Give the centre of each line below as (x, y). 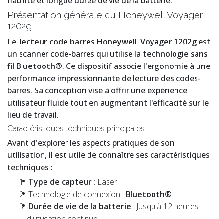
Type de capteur (60, 182)
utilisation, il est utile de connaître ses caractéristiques (109, 155)
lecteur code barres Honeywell (78, 42)
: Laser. (106, 182)
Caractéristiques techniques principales (76, 129)
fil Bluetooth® (35, 66)
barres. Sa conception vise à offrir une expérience (97, 91)
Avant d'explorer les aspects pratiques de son (91, 143)
